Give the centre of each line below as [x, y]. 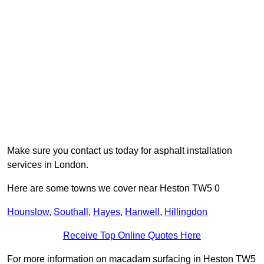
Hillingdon [186, 212]
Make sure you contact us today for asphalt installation [120, 151]
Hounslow [28, 212]
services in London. [48, 165]
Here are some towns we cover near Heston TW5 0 [113, 189]
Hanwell [142, 212]
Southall [71, 212]
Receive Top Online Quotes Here [132, 236]
